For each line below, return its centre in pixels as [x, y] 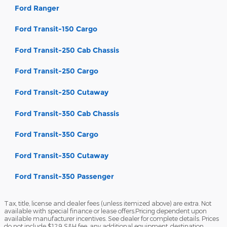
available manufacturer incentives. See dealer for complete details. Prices [111, 218]
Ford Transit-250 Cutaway [62, 92]
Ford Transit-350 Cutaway [62, 155]
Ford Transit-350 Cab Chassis [67, 113]
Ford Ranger [37, 8]
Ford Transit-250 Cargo [56, 71]
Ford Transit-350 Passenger [64, 177]
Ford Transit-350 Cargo [56, 135]
